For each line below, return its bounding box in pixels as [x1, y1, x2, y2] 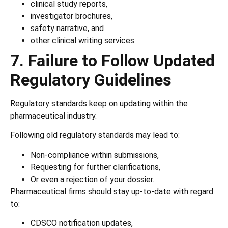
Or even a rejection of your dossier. [31, 174, 154, 184]
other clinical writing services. [31, 35, 136, 45]
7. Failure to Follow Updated [10, 50, 215, 70]
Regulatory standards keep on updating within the [10, 98, 188, 108]
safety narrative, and [31, 23, 104, 33]
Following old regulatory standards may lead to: [10, 130, 180, 140]
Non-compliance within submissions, [31, 150, 159, 160]
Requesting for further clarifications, [31, 162, 160, 172]
